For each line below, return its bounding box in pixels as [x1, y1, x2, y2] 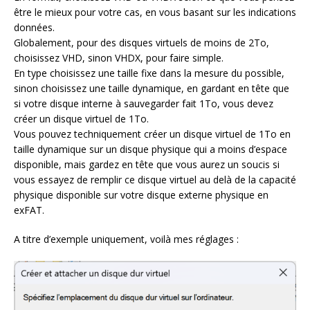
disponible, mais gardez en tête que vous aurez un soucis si [14, 157, 280, 171]
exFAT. [14, 203, 44, 217]
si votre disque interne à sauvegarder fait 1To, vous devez [14, 96, 273, 110]
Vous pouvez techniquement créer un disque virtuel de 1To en [14, 127, 291, 140]
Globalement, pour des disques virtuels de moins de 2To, [14, 35, 269, 49]
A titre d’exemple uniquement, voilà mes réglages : [14, 232, 239, 246]
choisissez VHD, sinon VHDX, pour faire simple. [14, 51, 224, 64]
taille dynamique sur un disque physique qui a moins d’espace [14, 142, 287, 156]
